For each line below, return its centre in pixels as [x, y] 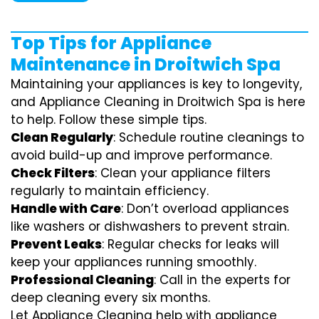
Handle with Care [66, 208]
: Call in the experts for [222, 279]
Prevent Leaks [56, 244]
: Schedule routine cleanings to [209, 137]
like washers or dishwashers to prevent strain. [150, 226]
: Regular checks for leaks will [190, 244]
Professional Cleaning [82, 279]
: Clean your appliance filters [183, 173]
